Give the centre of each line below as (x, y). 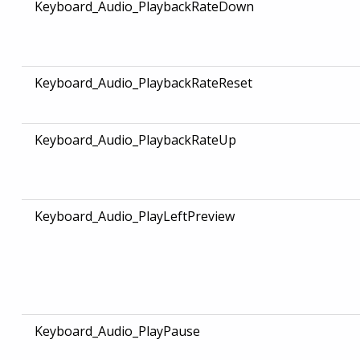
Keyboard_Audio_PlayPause (117, 331)
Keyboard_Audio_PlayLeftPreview (134, 217)
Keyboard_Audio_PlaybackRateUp (135, 140)
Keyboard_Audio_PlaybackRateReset (143, 83)
